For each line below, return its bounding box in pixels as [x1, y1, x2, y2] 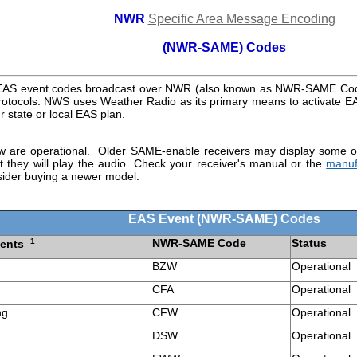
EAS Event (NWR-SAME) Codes [127, 211, 320, 226]
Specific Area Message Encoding [147, 12, 335, 25]
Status [292, 236, 328, 249]
